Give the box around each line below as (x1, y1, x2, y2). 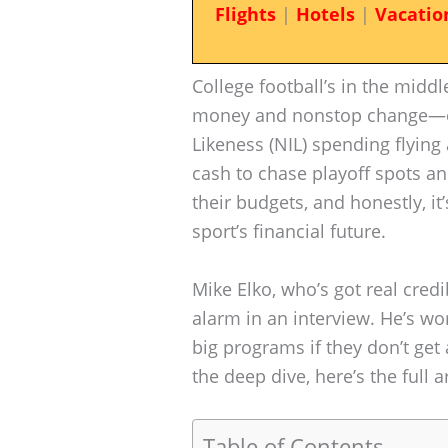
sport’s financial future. (192, 218, 386, 243)
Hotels (295, 2, 355, 26)
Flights (214, 2, 276, 26)
